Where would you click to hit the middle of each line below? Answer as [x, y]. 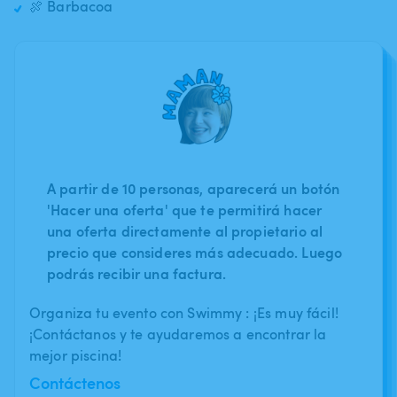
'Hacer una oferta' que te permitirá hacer [185, 209]
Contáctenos [75, 382]
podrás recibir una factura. [137, 273]
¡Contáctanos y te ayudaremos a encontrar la [178, 334]
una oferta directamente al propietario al [185, 230]
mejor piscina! [76, 355]
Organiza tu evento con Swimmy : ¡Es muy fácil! [184, 312]
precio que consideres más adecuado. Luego [195, 252]
